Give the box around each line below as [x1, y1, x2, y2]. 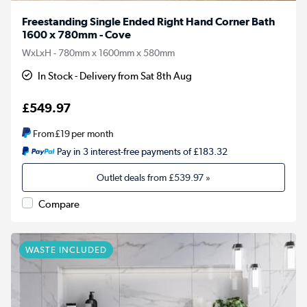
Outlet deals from [97, 171, 169, 184]
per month [71, 127, 114, 139]
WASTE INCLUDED [25, 244, 107, 255]
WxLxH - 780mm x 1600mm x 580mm [22, 46, 175, 59]
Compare [38, 197, 79, 210]
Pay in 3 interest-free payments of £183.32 [56, 145, 228, 157]
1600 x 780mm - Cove [22, 27, 131, 41]
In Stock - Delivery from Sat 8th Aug [38, 69, 193, 82]
